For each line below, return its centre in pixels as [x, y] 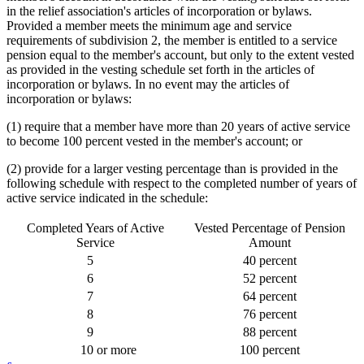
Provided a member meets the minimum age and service [149, 26]
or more [117, 350]
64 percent [270, 297]
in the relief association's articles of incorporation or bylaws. [159, 11]
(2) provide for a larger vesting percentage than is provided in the [172, 169]
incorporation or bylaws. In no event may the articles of [148, 84]
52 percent [270, 279]
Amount [270, 243]
